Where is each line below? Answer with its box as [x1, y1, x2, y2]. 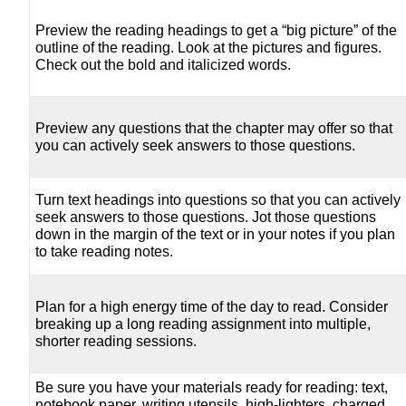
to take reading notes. [35, 244, 174, 260]
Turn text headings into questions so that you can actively [35, 192, 401, 208]
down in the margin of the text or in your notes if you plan [35, 227, 396, 243]
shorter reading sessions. [35, 333, 198, 350]
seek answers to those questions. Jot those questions [35, 209, 377, 226]
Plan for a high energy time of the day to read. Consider [35, 299, 389, 315]
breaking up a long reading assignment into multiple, [35, 316, 372, 333]
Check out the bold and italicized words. [35, 57, 292, 73]
